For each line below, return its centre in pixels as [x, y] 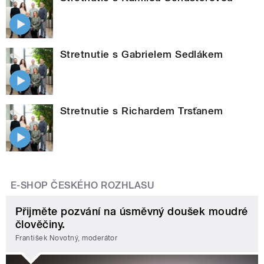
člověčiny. [40, 224]
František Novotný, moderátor [67, 238]
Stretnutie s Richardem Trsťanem [142, 110]
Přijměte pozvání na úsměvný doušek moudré [132, 211]
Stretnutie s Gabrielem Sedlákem [142, 54]
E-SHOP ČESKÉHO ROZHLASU [83, 185]
